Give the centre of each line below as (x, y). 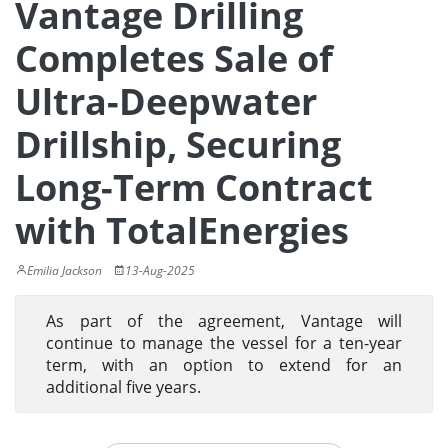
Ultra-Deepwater (166, 101)
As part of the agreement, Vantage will (224, 321)
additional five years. (123, 387)
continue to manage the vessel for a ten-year (224, 343)
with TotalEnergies (182, 230)
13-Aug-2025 (160, 270)
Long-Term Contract (194, 187)
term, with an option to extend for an (224, 365)
